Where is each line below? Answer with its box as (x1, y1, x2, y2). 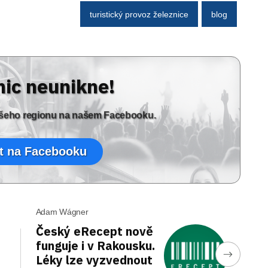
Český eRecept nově (35, 223, 153, 239)
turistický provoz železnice (90, 9, 188, 19)
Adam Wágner (35, 207, 89, 217)
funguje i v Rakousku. (35, 237, 155, 254)
